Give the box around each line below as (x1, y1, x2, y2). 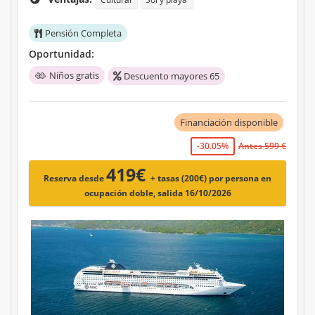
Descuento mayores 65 (124, 70, 219, 83)
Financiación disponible (180, 116, 278, 129)
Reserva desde (44, 172, 106, 185)
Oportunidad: (29, 47, 94, 61)
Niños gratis (49, 69, 99, 82)
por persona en (209, 172, 271, 185)
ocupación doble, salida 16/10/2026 (84, 187, 231, 200)
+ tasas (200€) (150, 172, 209, 185)
